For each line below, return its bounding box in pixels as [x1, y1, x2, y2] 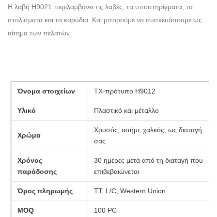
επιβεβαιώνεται [94, 167, 139, 175]
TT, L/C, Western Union [94, 186, 166, 195]
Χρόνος [17, 156, 43, 164]
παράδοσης [17, 167, 57, 175]
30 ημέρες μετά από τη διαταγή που [94, 156, 203, 164]
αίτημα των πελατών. [8, 29, 72, 37]
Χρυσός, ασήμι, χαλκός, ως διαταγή [94, 125, 202, 134]
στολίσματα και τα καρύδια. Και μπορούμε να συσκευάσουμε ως [8, 15, 202, 24]
